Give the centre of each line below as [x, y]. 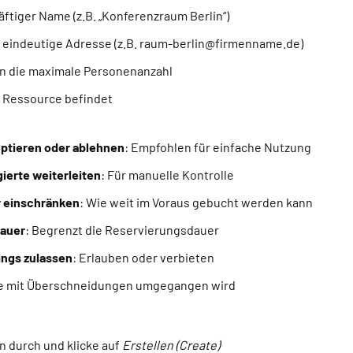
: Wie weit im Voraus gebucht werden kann [197, 203]
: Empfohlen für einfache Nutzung [217, 147]
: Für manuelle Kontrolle [167, 175]
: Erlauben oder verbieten [144, 258]
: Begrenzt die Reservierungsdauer [123, 230]
